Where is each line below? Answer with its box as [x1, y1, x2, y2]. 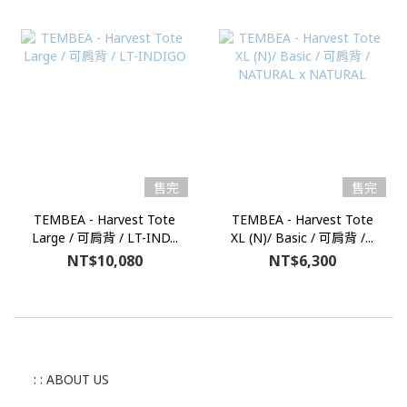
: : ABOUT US [34, 370, 109, 388]
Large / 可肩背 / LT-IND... [31, 228, 178, 246]
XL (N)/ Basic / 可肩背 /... [231, 228, 374, 246]
